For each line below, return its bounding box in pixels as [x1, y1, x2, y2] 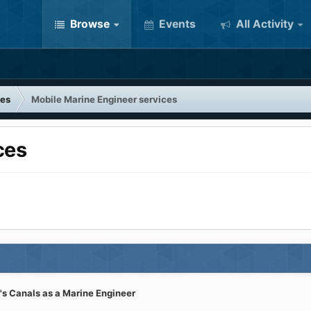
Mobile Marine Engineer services [31, 94, 177, 105]
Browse [67, 17, 110, 31]
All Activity [233, 17, 294, 31]
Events [156, 17, 196, 31]
